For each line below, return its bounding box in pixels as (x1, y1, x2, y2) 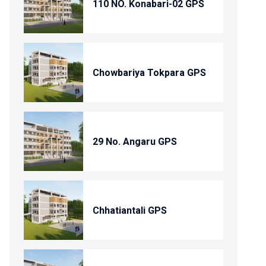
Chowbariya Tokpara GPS (93, 66, 206, 78)
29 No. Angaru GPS (93, 135, 177, 147)
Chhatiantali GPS (93, 204, 167, 216)
